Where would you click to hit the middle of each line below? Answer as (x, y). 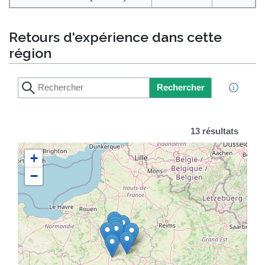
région (30, 53)
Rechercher (180, 87)
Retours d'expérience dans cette (115, 37)
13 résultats (215, 131)
